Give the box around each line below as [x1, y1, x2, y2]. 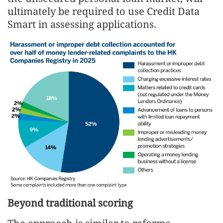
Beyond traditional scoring [7, 196, 133, 210]
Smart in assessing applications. [7, 17, 156, 31]
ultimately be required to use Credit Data [7, 4, 200, 18]
